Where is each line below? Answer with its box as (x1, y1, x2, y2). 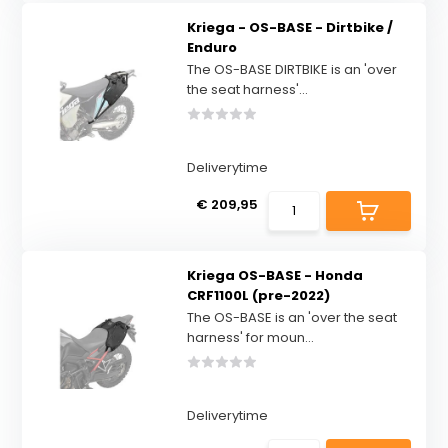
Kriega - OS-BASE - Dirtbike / (186, 18, 393, 37)
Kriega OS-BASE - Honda (186, 266, 363, 285)
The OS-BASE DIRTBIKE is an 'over (186, 60, 397, 79)
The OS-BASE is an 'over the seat (186, 308, 397, 327)
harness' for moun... (186, 328, 314, 347)
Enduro (186, 38, 237, 57)
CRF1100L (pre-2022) (186, 286, 330, 305)
